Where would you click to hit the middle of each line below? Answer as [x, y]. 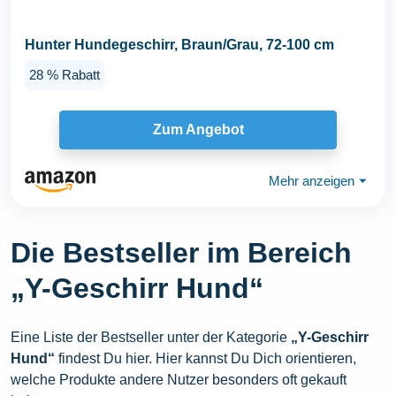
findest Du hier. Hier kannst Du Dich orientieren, [206, 358]
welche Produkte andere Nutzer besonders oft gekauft [179, 379]
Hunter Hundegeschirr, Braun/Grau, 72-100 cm [179, 45]
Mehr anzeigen [312, 181]
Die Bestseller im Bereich [181, 252]
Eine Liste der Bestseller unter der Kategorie [151, 337]
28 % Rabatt [65, 75]
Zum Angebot [198, 130]
